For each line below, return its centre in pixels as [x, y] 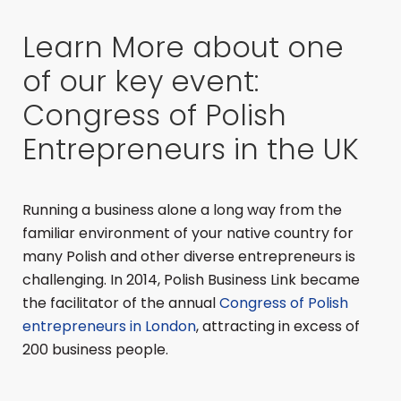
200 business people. [95, 350]
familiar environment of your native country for [188, 233]
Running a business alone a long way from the [182, 210]
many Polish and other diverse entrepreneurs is [189, 256]
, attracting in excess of [278, 326]
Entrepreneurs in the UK [191, 149]
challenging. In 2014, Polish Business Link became [191, 280]
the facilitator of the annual [121, 303]
